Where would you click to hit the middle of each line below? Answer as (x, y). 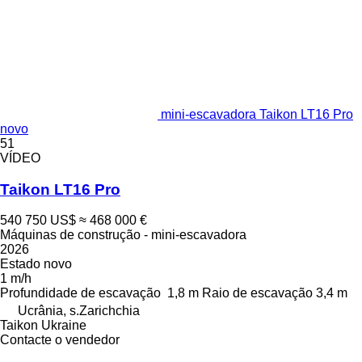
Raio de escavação (257, 293)
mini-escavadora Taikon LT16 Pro (257, 114)
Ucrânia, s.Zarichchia (79, 311)
